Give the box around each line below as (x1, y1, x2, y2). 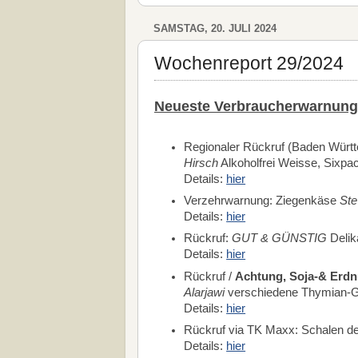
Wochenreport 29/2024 (154, 52, 344, 74)
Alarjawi (184, 285, 225, 299)
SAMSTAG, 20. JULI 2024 (153, 22, 276, 35)
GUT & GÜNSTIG (232, 232, 331, 245)
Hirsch (184, 156, 219, 169)
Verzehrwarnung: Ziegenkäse (184, 193, 340, 207)
